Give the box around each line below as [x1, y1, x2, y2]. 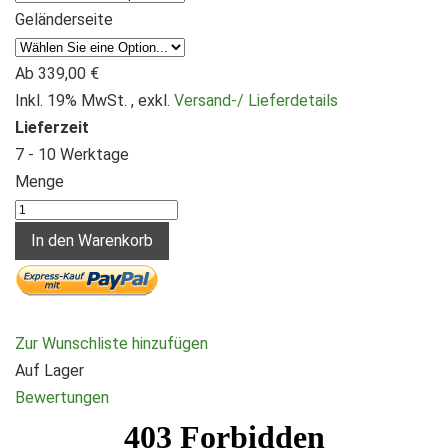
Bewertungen [15, 387, 109, 407]
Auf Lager [15, 360, 84, 380]
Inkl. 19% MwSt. [15, 90, 131, 110]
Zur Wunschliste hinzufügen [15, 333, 208, 353]
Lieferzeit [15, 117, 89, 137]
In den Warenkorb [31, 230, 153, 250]
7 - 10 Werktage [15, 144, 129, 164]
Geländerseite [15, 9, 113, 29]
